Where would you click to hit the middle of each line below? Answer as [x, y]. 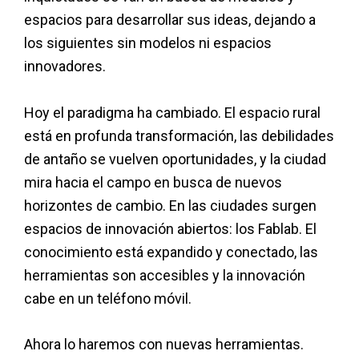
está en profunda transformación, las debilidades [179, 135]
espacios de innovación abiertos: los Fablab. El [170, 228]
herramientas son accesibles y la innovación [165, 275]
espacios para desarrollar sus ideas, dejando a [170, 19]
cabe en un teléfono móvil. [108, 298]
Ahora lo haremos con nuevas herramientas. [164, 345]
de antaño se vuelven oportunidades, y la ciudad [175, 159]
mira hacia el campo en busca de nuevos [153, 182]
